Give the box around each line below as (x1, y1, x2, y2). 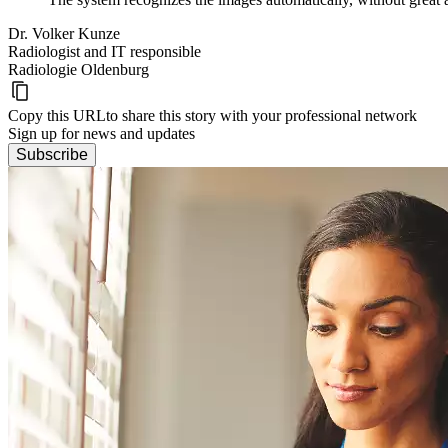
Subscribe (16, 146, 88, 164)
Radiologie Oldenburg (8, 61, 149, 79)
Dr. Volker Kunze (8, 25, 120, 43)
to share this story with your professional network (106, 107, 417, 125)
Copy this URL (8, 107, 106, 125)
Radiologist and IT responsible (8, 43, 201, 61)
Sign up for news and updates (8, 125, 195, 143)
